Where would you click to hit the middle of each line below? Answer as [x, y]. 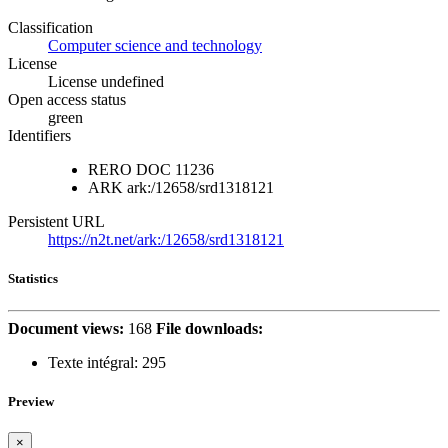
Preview [31, 401]
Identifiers [39, 136]
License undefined [106, 82]
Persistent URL [56, 222]
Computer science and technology [155, 46]
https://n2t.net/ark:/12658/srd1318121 [166, 240]
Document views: [66, 328]
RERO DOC [129, 170]
